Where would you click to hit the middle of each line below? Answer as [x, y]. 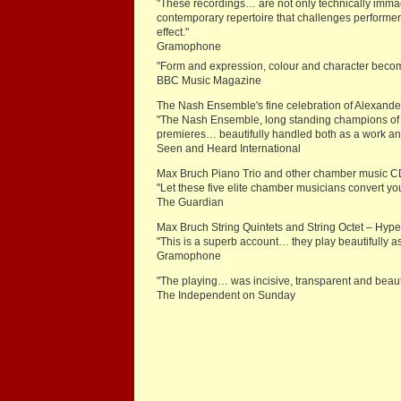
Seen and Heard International [229, 149]
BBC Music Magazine [209, 81]
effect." [173, 33]
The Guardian [190, 203]
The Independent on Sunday [226, 296]
